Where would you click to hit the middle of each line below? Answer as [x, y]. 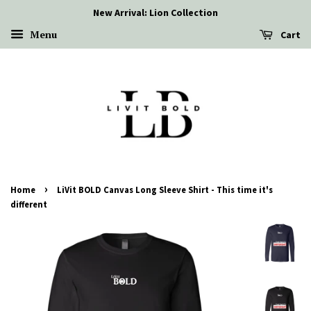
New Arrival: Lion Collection [155, 12]
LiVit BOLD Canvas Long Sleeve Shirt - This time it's [165, 190]
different [29, 204]
